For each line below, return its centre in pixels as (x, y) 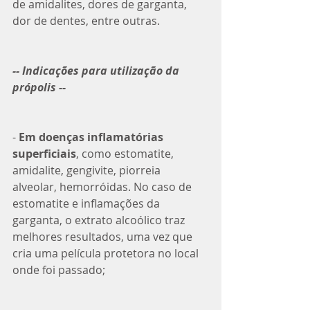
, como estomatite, (126, 153)
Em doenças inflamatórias (92, 137)
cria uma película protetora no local (107, 253)
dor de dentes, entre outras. (86, 20)
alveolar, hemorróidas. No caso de (103, 186)
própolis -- (39, 87)
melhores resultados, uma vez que (104, 236)
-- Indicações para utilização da (97, 70)
